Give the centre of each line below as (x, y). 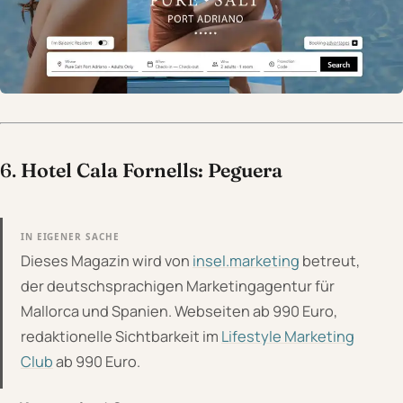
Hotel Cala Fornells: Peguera (152, 171)
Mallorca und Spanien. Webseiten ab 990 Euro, (179, 312)
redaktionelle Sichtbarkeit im (121, 337)
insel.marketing (246, 261)
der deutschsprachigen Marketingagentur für (178, 287)
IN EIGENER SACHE (70, 237)
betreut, (330, 261)
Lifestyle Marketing (288, 337)
